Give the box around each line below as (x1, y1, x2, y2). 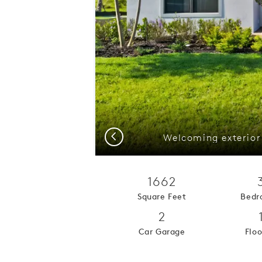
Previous (110, 130, 141, 141)
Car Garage (138, 226, 185, 237)
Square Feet (137, 191, 187, 202)
